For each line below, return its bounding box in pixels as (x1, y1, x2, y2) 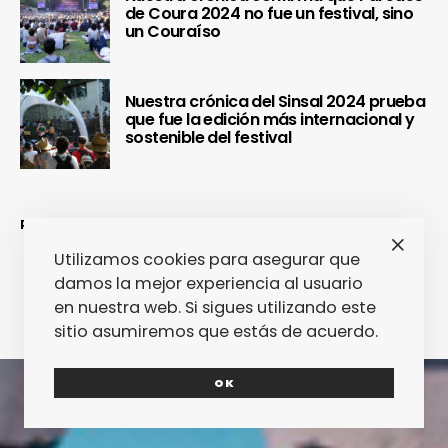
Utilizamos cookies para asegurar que (54, 248, 360, 271)
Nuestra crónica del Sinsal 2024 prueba (125, 90, 426, 114)
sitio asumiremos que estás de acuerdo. (54, 320, 378, 343)
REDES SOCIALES (20, 216, 146, 233)
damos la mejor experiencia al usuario (54, 272, 363, 295)
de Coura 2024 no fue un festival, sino (125, 2, 414, 26)
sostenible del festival (125, 126, 292, 150)
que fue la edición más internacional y (125, 108, 415, 132)
